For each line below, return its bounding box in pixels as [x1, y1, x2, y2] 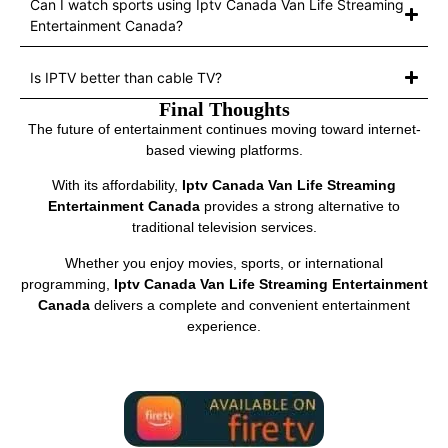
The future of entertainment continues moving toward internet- [27, 120, 421, 137]
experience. [187, 317, 261, 334]
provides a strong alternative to [200, 198, 400, 215]
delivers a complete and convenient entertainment [90, 296, 410, 313]
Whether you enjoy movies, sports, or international [65, 254, 383, 271]
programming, [20, 275, 114, 292]
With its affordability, [52, 177, 182, 194]
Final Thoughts [158, 97, 290, 120]
